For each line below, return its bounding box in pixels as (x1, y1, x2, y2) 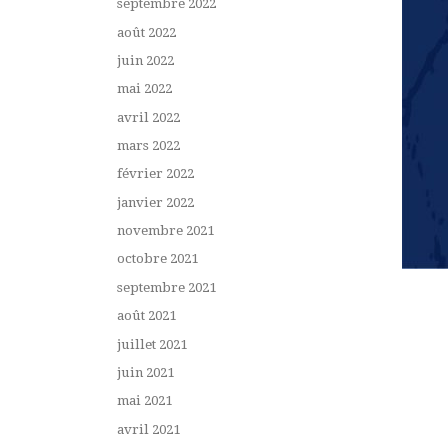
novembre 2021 (117, 223, 214, 239)
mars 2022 (117, 137, 180, 153)
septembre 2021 (117, 279, 216, 295)
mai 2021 (117, 393, 172, 409)
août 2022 (117, 24, 176, 40)
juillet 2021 (117, 336, 187, 352)
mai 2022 (117, 81, 172, 97)
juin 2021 (117, 364, 174, 380)
